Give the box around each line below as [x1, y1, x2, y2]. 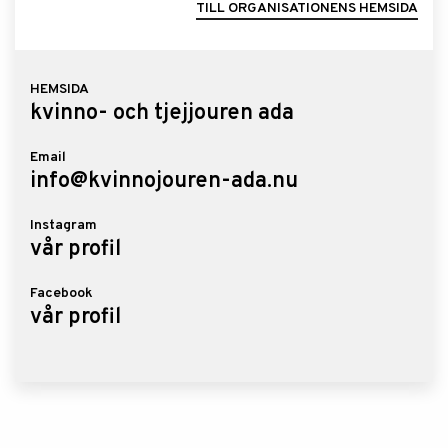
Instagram [30, 217, 97, 234]
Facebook [30, 285, 93, 302]
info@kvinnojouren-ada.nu [30, 168, 298, 195]
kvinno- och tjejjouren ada [30, 100, 294, 127]
